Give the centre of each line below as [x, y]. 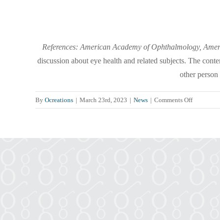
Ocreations [59, 100]
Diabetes [204, 144]
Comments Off [173, 100]
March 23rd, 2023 [103, 100]
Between [204, 133]
